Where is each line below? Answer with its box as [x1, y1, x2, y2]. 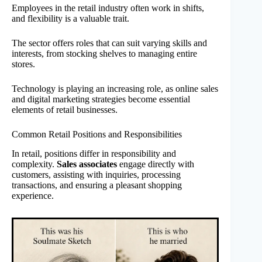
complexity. [12, 158, 57, 169]
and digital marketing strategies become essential [12, 94, 190, 105]
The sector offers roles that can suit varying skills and [12, 38, 207, 49]
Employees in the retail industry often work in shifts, [12, 3, 204, 13]
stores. [12, 59, 35, 70]
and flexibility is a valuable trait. [12, 13, 129, 24]
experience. [12, 190, 54, 201]
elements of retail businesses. [12, 105, 118, 115]
